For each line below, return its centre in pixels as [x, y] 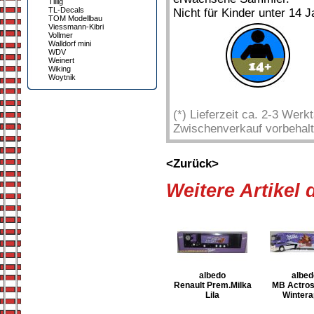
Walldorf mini [70, 43]
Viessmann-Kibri [76, 27]
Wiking [60, 69]
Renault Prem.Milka [212, 285]
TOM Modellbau [75, 18]
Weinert [61, 60]
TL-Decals [66, 10]
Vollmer [61, 35]
